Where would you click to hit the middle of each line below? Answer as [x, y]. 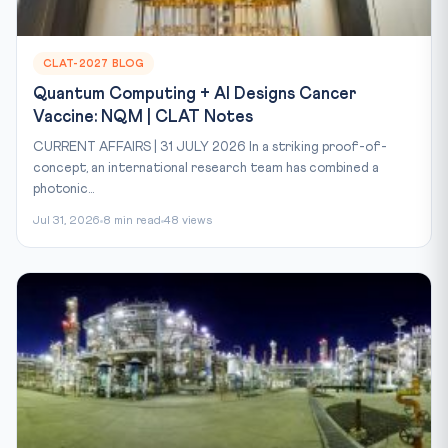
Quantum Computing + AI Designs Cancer [195, 95]
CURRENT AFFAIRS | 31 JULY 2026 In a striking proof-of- [210, 147]
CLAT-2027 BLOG [94, 64]
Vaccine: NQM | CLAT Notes [143, 118]
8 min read [132, 221]
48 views [188, 221]
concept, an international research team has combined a [206, 168]
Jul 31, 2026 [66, 221]
